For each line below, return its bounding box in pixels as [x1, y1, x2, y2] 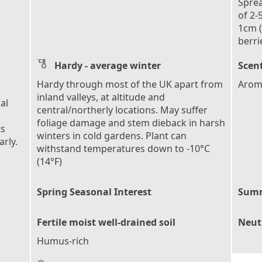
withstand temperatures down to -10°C [37, 142, 210, 155]
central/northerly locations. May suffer [37, 103, 208, 116]
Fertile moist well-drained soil [37, 215, 175, 229]
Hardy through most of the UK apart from [37, 77, 223, 91]
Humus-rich [37, 234, 89, 247]
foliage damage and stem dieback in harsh [37, 116, 225, 129]
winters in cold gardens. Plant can [37, 129, 187, 142]
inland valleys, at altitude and [37, 90, 165, 104]
